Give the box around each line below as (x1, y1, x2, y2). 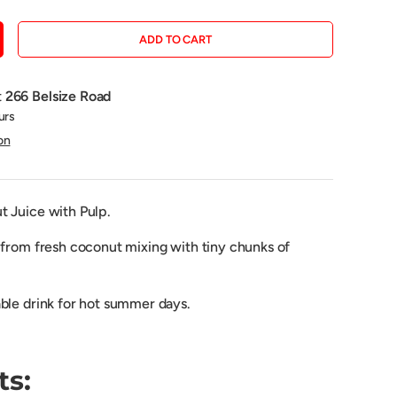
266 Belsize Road (4, 88, 112, 105)
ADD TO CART (139, 33, 212, 47)
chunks (229, 238, 277, 256)
